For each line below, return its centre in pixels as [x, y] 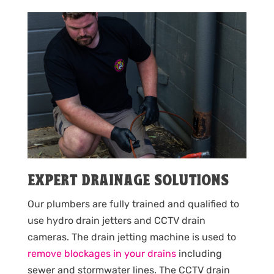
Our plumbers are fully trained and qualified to [133, 204]
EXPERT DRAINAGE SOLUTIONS [128, 182]
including [199, 254]
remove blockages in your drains [102, 254]
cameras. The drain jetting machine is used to [131, 237]
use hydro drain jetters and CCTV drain [116, 221]
